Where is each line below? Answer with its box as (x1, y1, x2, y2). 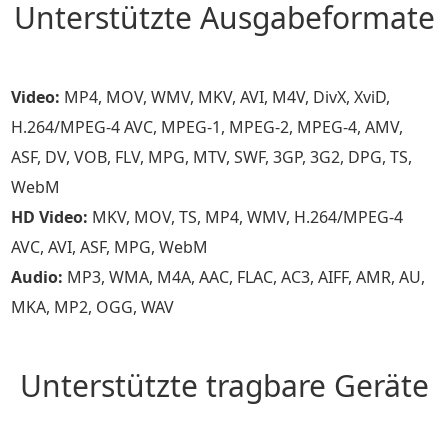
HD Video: (11, 206, 89, 228)
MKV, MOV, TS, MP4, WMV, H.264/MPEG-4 (88, 206, 404, 228)
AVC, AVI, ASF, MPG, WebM (11, 236, 209, 258)
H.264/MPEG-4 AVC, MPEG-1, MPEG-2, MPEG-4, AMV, (11, 116, 404, 138)
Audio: (11, 266, 64, 288)
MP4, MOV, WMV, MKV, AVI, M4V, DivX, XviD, (60, 86, 391, 108)
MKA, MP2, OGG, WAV (11, 296, 175, 318)
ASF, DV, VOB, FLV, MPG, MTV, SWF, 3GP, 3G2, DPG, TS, (11, 146, 413, 168)
